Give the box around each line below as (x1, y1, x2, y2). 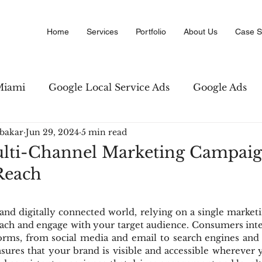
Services (87, 27, 118, 36)
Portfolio (136, 27, 166, 36)
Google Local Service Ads (49, 81, 170, 93)
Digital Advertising (113, 175, 202, 187)
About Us (184, 27, 218, 36)
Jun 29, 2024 (26, 126, 79, 137)
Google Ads (193, 81, 247, 93)
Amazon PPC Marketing (70, 128, 185, 140)
